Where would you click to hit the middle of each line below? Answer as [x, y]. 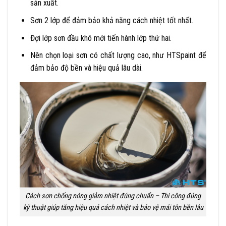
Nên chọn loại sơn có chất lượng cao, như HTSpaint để [118, 55]
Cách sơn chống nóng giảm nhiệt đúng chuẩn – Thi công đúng [113, 196]
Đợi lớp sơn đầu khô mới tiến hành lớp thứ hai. [101, 38]
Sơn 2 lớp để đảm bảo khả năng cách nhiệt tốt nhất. [111, 20]
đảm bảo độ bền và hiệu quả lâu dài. [86, 68]
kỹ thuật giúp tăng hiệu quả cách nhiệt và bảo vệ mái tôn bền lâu [113, 208]
